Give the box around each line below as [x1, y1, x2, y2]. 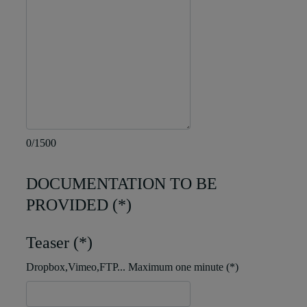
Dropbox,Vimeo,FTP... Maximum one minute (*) [26, 261, 238, 273]
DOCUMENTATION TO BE [26, 175, 217, 193]
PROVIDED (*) [26, 196, 132, 214]
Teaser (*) [26, 234, 93, 252]
